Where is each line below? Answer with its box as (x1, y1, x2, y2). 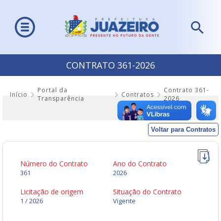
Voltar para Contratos (151, 126, 216, 134)
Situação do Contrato (113, 187, 182, 197)
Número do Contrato (20, 159, 88, 169)
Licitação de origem (20, 187, 83, 197)
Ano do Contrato (113, 159, 167, 169)
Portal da (37, 86, 68, 95)
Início (10, 90, 28, 99)
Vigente (113, 196, 136, 206)
